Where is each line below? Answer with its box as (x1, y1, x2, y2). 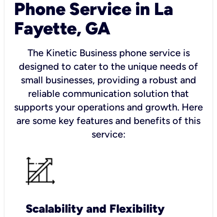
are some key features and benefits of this (16, 114, 201, 126)
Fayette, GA (14, 17, 110, 39)
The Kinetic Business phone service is (27, 46, 190, 59)
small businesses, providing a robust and (21, 74, 196, 86)
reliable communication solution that (28, 87, 189, 99)
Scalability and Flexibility (26, 201, 165, 216)
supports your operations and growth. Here (14, 101, 203, 113)
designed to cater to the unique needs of (19, 60, 198, 72)
